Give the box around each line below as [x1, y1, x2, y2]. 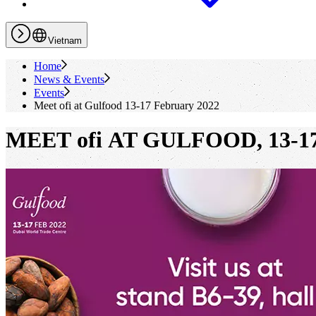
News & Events [34, 73, 104, 85]
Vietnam [48, 35, 82, 46]
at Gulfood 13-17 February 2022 [71, 99, 219, 111]
